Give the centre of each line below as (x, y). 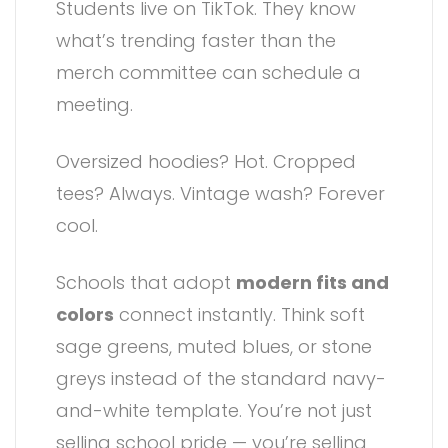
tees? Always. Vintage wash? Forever (220, 193)
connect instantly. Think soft (239, 314)
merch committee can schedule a (208, 72)
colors (85, 314)
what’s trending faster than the (196, 40)
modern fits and (312, 282)
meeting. (94, 104)
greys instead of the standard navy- (221, 378)
